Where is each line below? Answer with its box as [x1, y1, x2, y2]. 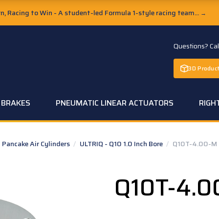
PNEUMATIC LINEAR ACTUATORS [56, 97, 174, 109]
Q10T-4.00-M [173, 138, 218, 149]
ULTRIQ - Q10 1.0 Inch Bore [80, 138, 165, 149]
